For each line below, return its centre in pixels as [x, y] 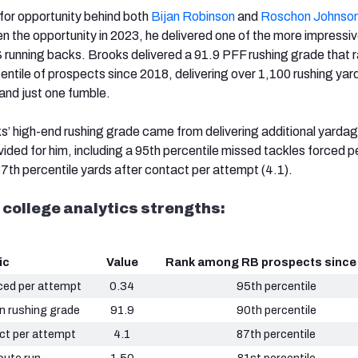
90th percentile [276, 310]
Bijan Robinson [193, 17]
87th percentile [276, 334]
